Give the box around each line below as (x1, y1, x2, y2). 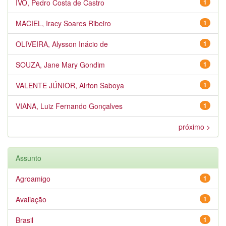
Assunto (16, 153, 41, 163)
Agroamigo (16, 174, 50, 184)
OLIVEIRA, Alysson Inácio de (16, 39, 108, 49)
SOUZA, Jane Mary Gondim (16, 60, 105, 70)
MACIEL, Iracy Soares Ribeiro (16, 18, 111, 28)
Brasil (16, 215, 33, 225)
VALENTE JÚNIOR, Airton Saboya (16, 80, 124, 90)
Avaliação (16, 194, 46, 204)
